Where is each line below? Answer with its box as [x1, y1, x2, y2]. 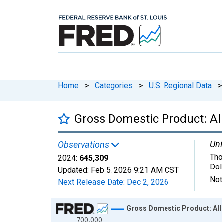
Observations [58, 139, 111, 150]
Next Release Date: [58, 177, 127, 187]
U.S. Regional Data [149, 80, 212, 90]
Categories [95, 80, 133, 90]
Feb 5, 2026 [91, 165, 132, 175]
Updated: [58, 165, 91, 175]
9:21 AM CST [134, 165, 179, 175]
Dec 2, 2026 [127, 177, 168, 187]
